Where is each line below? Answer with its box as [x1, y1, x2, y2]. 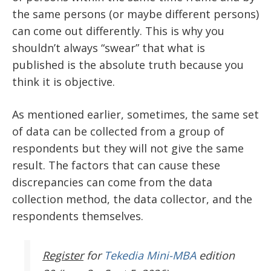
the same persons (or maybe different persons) [12, 7, 259, 22]
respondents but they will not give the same [12, 141, 244, 156]
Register [42, 248, 83, 263]
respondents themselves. [12, 209, 143, 224]
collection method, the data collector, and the [12, 192, 252, 207]
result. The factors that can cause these [12, 158, 220, 173]
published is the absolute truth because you [12, 57, 244, 73]
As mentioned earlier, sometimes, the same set [12, 107, 259, 122]
